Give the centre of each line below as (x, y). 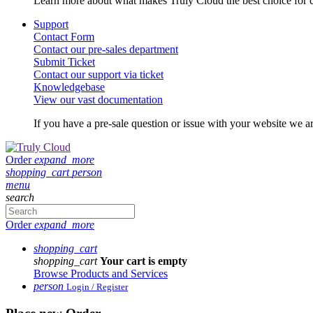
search (20, 197)
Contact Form (64, 37)
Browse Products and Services (101, 274)
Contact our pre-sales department (106, 49)
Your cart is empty (144, 261)
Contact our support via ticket (99, 74)
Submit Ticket (64, 62)
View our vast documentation (98, 100)
